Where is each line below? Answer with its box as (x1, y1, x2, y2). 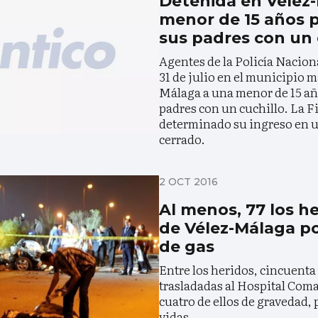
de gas (159, 236, 214, 256)
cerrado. (159, 129, 205, 148)
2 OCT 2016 (159, 175, 218, 188)
